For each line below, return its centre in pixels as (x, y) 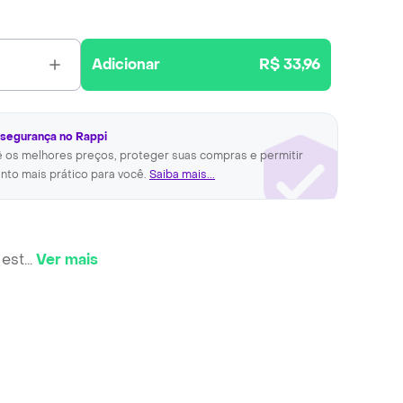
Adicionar (126, 64)
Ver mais (67, 260)
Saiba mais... (182, 175)
